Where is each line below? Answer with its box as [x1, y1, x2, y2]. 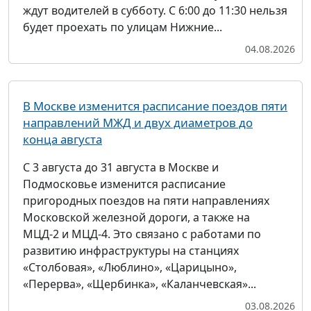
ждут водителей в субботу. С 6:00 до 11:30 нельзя [23, 3, 287, 18]
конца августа [23, 131, 102, 147]
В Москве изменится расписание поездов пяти [23, 98, 287, 114]
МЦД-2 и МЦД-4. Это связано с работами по [23, 226, 261, 242]
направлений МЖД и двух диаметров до [23, 115, 253, 131]
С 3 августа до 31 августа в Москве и [23, 160, 219, 175]
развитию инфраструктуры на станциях [23, 243, 239, 258]
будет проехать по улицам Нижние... [23, 19, 222, 35]
